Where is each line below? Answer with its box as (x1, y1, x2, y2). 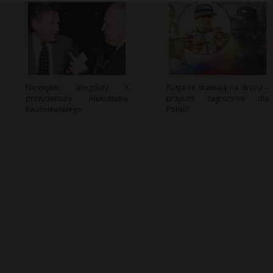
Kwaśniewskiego (25, 104, 82, 115)
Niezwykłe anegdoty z (25, 82, 128, 93)
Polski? (166, 104, 190, 115)
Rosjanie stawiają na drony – (166, 82, 269, 93)
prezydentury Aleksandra (25, 93, 128, 104)
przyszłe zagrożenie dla (166, 93, 269, 104)
